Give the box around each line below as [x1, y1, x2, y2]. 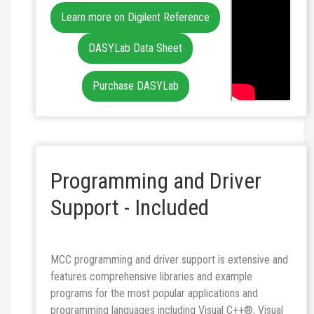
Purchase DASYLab [92, 79, 179, 93]
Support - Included [50, 194, 209, 221]
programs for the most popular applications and [50, 287, 258, 300]
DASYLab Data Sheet [88, 41, 182, 55]
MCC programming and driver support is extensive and [50, 253, 288, 266]
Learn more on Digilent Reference [61, 11, 210, 24]
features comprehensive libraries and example [50, 270, 252, 283]
